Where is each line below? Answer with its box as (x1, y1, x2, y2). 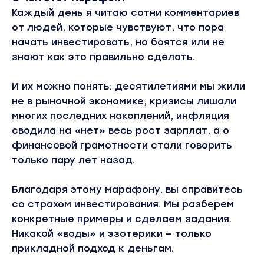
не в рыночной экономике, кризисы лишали (12, 95, 236, 107)
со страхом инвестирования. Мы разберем (12, 198, 234, 210)
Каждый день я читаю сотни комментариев (12, 6, 239, 18)
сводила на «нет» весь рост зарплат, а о (12, 124, 229, 136)
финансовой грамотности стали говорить (12, 139, 232, 151)
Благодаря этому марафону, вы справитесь (12, 183, 243, 195)
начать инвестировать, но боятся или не (12, 36, 225, 48)
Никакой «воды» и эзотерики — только (12, 227, 212, 239)
